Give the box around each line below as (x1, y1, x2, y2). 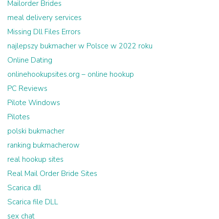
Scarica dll (7, 182, 41, 193)
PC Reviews (7, 83, 47, 93)
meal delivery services (7, 12, 82, 22)
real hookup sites (7, 154, 64, 164)
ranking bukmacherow (7, 140, 80, 150)
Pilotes (7, 111, 30, 122)
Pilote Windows (7, 97, 60, 108)
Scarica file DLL (7, 197, 58, 207)
